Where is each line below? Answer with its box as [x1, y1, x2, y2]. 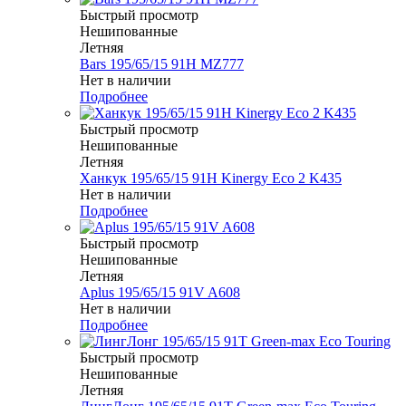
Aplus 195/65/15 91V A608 [80, 285, 240, 301]
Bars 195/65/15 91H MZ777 [80, 56, 244, 72]
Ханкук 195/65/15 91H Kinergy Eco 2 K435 [80, 170, 342, 187]
